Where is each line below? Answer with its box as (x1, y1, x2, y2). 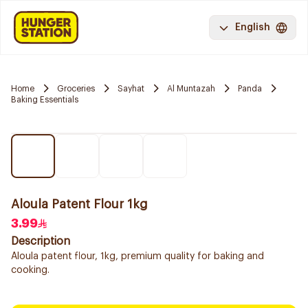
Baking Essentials (11, 96, 78, 104)
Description (11, 236, 70, 247)
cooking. (11, 265, 49, 275)
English (235, 23, 270, 32)
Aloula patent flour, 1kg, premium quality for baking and (11, 252, 264, 261)
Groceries (57, 84, 95, 93)
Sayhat (118, 84, 144, 93)
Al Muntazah (167, 84, 215, 93)
